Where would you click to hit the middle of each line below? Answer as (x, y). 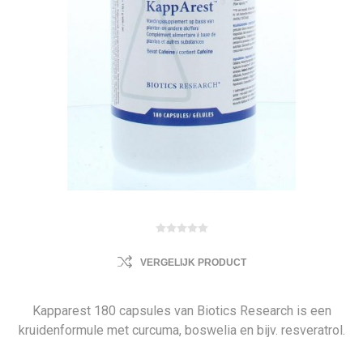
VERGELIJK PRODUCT (193, 263)
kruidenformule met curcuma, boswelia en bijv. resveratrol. (181, 330)
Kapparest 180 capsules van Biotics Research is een (181, 311)
